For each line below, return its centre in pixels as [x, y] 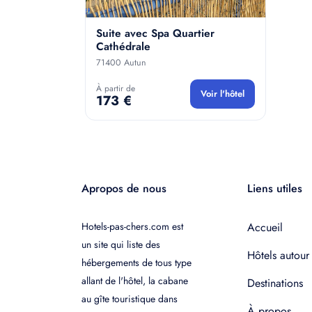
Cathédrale [123, 46]
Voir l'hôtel [223, 94]
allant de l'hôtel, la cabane [135, 281]
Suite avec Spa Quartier [155, 33]
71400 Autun [121, 63]
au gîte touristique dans [130, 299]
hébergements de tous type [136, 263]
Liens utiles [274, 188]
